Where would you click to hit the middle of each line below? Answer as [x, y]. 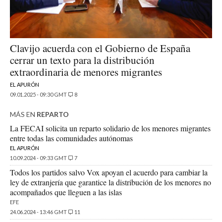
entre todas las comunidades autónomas [71, 138]
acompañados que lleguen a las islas [66, 192]
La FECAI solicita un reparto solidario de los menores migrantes [110, 128]
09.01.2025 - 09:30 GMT [38, 95]
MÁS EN [23, 114]
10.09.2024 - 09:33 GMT [38, 158]
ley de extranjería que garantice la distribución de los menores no [111, 182]
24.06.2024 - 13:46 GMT [38, 212]
